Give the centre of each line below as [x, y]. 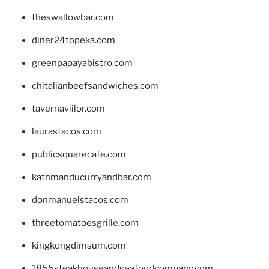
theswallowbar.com [73, 18]
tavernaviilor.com [68, 109]
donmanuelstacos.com [80, 200]
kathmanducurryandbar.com [91, 177]
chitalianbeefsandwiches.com [95, 86]
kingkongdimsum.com [79, 246]
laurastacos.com [66, 132]
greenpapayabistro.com [82, 63]
